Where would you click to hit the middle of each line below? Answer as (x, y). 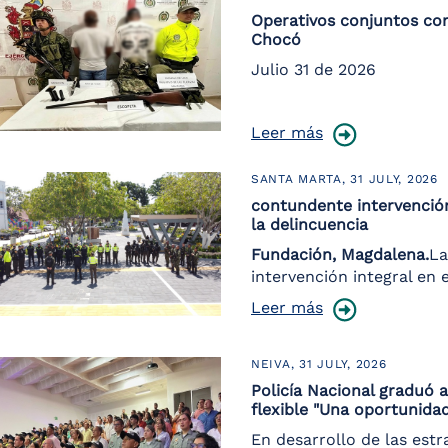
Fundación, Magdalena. (340, 254)
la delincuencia (309, 224)
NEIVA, (275, 364)
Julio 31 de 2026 (313, 69)
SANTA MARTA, (301, 179)
